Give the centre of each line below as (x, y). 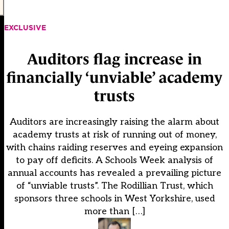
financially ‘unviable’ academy (114, 78)
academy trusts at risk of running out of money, (114, 135)
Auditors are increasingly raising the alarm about (114, 122)
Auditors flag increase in (114, 59)
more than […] (114, 212)
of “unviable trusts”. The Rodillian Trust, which (114, 186)
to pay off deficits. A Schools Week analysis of (114, 161)
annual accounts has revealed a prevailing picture (114, 173)
